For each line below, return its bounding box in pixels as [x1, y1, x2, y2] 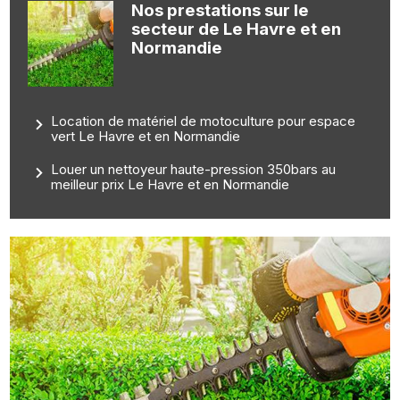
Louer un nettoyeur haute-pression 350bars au [51, 161, 337, 179]
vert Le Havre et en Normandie [51, 128, 241, 146]
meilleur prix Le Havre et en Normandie [51, 176, 290, 194]
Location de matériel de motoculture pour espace [51, 112, 356, 130]
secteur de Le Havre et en [130, 19, 341, 40]
